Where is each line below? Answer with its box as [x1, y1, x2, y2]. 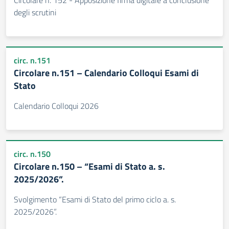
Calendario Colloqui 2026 [14, 100, 99, 112]
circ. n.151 [14, 54, 51, 66]
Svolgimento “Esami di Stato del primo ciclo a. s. [14, 193, 176, 205]
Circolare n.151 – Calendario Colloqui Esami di [14, 66, 199, 80]
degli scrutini [14, 6, 56, 18]
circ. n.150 [14, 148, 51, 160]
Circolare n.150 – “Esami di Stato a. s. [14, 159, 165, 173]
